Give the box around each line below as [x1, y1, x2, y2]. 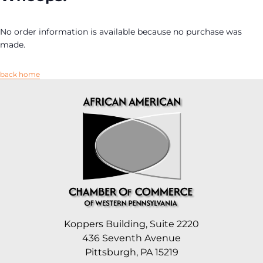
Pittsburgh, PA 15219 [85, 247, 178, 258]
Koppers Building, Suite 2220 [64, 218, 199, 230]
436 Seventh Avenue [82, 232, 181, 244]
